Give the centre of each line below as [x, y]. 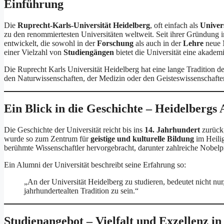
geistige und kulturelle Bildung [142, 139]
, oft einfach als [175, 25]
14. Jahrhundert [172, 130]
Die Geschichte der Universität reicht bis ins [74, 130]
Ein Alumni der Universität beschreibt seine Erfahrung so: [95, 165]
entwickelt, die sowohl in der [50, 43]
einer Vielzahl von [34, 52]
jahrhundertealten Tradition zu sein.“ [81, 191]
